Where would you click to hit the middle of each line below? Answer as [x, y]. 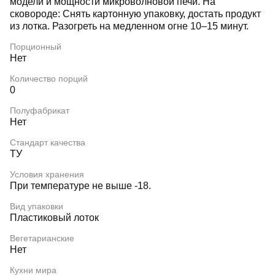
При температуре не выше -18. [80, 186]
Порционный [36, 47]
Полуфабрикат [40, 110]
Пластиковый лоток [54, 218]
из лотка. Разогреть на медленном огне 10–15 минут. [129, 26]
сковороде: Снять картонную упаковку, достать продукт [135, 14]
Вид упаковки [37, 206]
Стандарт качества [48, 142]
